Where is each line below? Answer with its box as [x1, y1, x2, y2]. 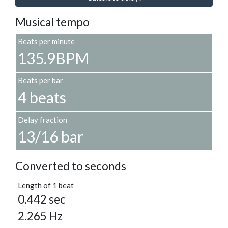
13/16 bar [18, 127, 83, 146]
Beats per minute [18, 37, 75, 46]
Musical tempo [15, 15, 90, 30]
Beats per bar [18, 76, 63, 85]
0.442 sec [18, 192, 66, 207]
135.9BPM [18, 49, 89, 68]
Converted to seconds [15, 159, 126, 174]
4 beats [18, 88, 66, 107]
